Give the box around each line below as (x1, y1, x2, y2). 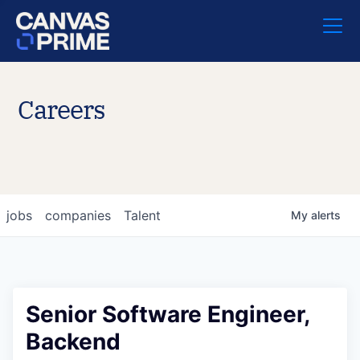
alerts (311, 208, 341, 222)
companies (45, 207, 111, 223)
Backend (26, 328, 121, 355)
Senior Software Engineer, (26, 301, 309, 328)
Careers (18, 92, 105, 126)
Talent (124, 207, 161, 223)
